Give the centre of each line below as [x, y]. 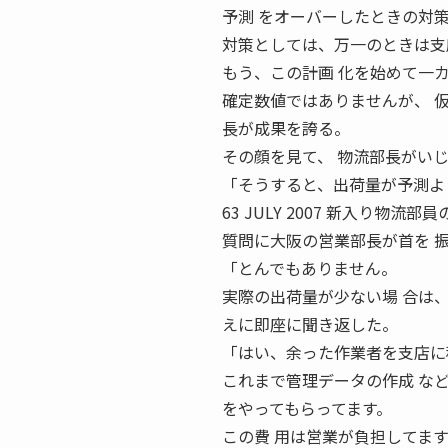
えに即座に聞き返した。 [310, 324]
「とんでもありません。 [309, 268]
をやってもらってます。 [307, 408]
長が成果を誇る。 [286, 128]
